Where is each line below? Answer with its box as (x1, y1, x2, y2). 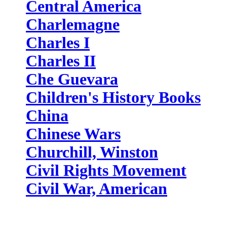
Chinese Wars (26, 125, 121, 143)
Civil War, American (26, 180, 167, 198)
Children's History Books (26, 89, 201, 106)
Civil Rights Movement (26, 162, 186, 179)
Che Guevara (26, 70, 118, 88)
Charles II (26, 52, 96, 70)
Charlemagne (26, 16, 120, 33)
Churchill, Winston (26, 143, 158, 161)
